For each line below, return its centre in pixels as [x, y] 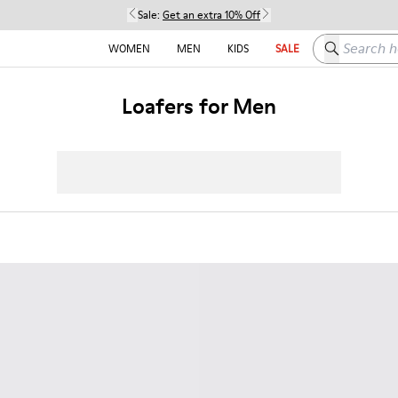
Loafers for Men [199, 106]
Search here [356, 42]
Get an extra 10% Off [211, 15]
